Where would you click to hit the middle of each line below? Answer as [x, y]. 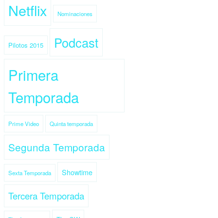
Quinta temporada [71, 123]
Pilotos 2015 [26, 45]
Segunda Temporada [57, 147]
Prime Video [24, 123]
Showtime [77, 172]
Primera [33, 74]
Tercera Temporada [46, 195]
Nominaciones [75, 13]
